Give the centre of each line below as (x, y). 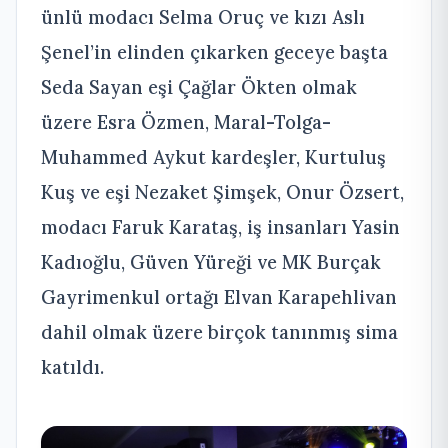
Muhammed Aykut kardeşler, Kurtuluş (213, 157)
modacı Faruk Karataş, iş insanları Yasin (220, 227)
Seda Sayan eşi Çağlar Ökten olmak (199, 87)
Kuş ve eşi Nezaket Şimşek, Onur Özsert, (222, 192)
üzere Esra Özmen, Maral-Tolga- (186, 122)
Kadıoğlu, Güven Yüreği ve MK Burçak (211, 262)
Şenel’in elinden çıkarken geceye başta (214, 52)
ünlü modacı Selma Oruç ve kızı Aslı (203, 17)
